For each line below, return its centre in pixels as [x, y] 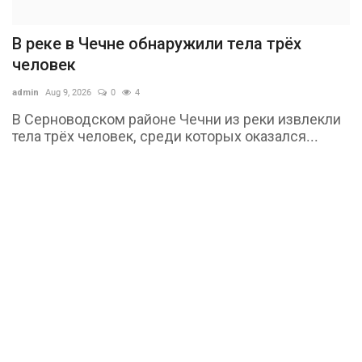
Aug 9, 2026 [68, 92]
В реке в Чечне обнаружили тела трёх [157, 43]
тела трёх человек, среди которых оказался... [165, 136]
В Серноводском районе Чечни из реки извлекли [177, 119]
